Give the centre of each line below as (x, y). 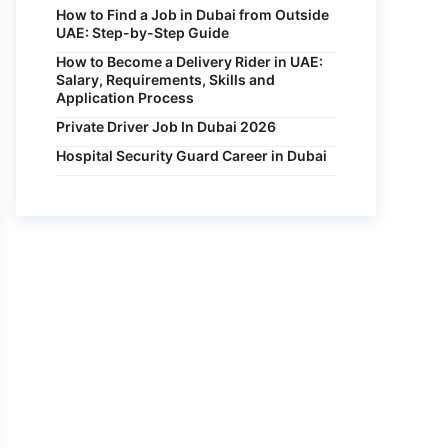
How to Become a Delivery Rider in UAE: (189, 61)
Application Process (125, 97)
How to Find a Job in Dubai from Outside (192, 14)
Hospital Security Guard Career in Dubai (191, 155)
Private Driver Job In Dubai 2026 (166, 126)
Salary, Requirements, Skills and (165, 79)
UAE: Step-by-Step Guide (142, 32)
